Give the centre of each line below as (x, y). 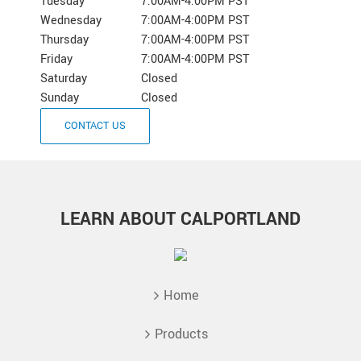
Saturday (64, 78)
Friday (56, 59)
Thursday (64, 39)
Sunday (60, 98)
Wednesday (71, 20)
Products (181, 334)
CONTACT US (95, 125)
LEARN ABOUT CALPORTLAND (180, 219)
